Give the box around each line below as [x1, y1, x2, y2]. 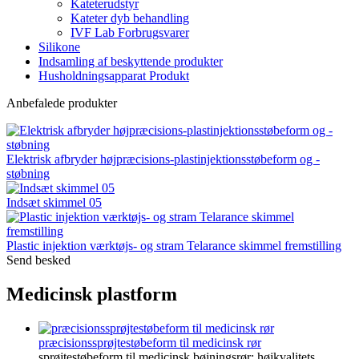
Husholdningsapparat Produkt [38, 69, 189, 83]
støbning [6, 167, 50, 180]
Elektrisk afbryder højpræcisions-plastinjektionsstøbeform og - [6, 152, 320, 166]
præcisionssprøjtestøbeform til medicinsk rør [38, 335, 261, 349]
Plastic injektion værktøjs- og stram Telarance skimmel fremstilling [6, 239, 341, 252]
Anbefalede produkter [6, 96, 117, 110]
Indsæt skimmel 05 [6, 196, 102, 209]
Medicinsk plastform [6, 283, 177, 305]
